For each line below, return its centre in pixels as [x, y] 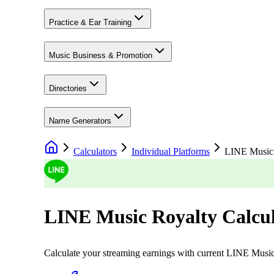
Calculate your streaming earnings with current [135, 253]
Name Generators [80, 121]
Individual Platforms [171, 152]
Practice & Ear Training [90, 23]
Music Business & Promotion [101, 56]
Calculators [95, 152]
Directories [68, 88]
